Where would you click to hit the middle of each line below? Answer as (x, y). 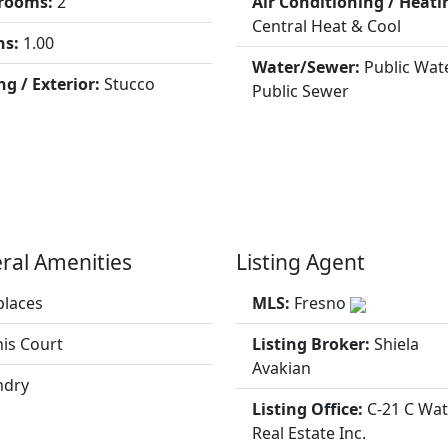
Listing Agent (300, 262)
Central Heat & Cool (326, 26)
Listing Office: (309, 409)
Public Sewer (300, 91)
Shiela (396, 344)
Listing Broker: (312, 344)
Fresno (321, 303)
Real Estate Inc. (308, 433)
